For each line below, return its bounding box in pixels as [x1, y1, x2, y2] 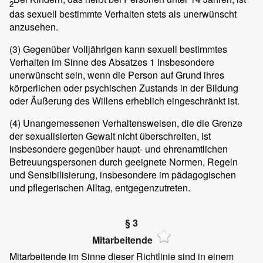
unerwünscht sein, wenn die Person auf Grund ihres [9, 68, 224, 82]
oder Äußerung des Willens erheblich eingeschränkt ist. [9, 93, 240, 107]
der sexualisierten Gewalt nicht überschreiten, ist [9, 129, 211, 143]
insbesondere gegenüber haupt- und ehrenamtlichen [9, 141, 228, 156]
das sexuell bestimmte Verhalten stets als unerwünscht [9, 6, 237, 21]
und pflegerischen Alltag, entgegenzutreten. [9, 180, 190, 194]
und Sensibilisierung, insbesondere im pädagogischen [9, 167, 236, 181]
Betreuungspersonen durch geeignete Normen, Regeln [9, 154, 238, 168]
